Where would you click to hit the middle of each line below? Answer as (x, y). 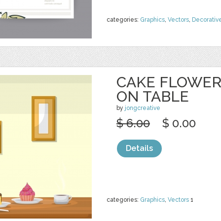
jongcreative (143, 108)
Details (139, 148)
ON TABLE (153, 96)
